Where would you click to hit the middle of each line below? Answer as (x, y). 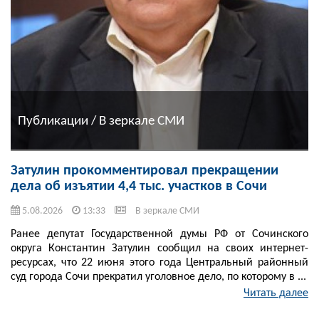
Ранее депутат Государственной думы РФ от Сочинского (159, 235)
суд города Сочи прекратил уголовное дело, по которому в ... (158, 277)
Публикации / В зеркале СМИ (101, 121)
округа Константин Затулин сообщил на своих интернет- (159, 249)
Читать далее (276, 294)
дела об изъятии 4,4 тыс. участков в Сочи (139, 187)
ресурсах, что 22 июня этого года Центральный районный (159, 263)
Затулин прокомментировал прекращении (145, 171)
